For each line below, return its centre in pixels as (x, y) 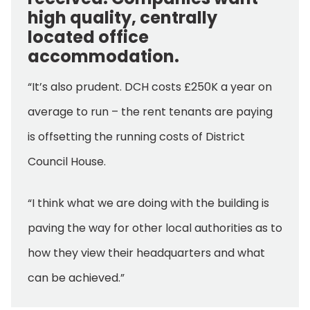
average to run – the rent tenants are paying (150, 112)
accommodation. (103, 57)
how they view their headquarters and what (146, 253)
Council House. (67, 162)
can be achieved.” (76, 278)
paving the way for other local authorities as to (155, 228)
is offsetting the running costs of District (136, 137)
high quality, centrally (122, 18)
